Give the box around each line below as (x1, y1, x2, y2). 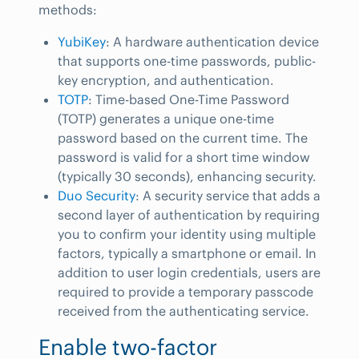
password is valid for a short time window (58, 148, 310, 165)
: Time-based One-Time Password (88, 91, 289, 107)
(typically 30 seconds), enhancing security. (58, 167, 317, 184)
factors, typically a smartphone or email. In (58, 244, 317, 261)
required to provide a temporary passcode (58, 283, 313, 300)
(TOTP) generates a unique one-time (58, 110, 274, 127)
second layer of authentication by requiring (58, 206, 320, 223)
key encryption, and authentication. (58, 71, 274, 88)
